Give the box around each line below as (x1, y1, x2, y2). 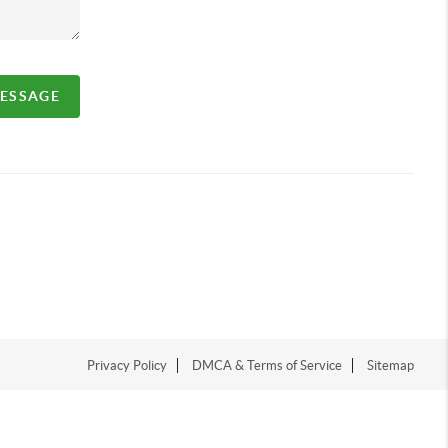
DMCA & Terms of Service (192, 357, 343, 373)
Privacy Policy (87, 357, 168, 373)
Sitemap (367, 357, 415, 373)
